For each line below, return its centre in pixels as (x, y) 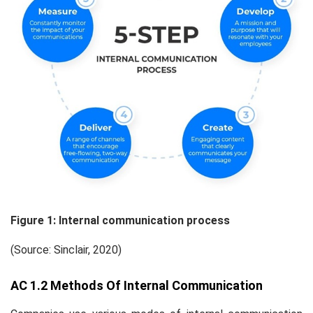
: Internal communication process (141, 220)
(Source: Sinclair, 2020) (66, 249)
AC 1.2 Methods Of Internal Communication (137, 285)
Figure (29, 220)
